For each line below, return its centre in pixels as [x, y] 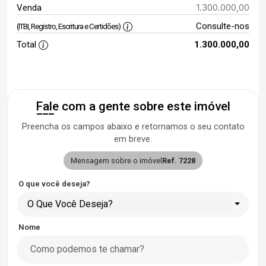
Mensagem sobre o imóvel [116, 160]
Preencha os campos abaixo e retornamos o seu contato [133, 126]
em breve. [133, 139]
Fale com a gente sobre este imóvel [133, 106]
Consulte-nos [222, 26]
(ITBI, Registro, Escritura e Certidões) [69, 26]
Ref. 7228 [179, 160]
